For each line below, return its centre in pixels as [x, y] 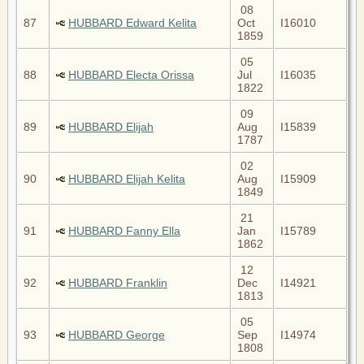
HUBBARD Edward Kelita [132, 22]
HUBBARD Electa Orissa [131, 74]
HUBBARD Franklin [118, 282]
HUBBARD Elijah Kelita [127, 178]
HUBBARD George [117, 334]
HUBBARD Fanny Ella [124, 230]
